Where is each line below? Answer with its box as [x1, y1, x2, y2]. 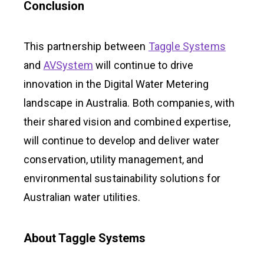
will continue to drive [93, 58, 194, 71]
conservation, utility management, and [24, 153, 204, 166]
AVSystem [43, 58, 93, 71]
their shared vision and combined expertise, [24, 115, 231, 128]
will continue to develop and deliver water [24, 134, 220, 147]
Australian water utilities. [24, 190, 141, 203]
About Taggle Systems [24, 230, 146, 245]
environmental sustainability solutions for [24, 171, 221, 184]
